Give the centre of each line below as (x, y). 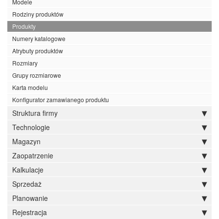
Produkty (24, 26)
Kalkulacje (28, 170)
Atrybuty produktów (38, 51)
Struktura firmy (35, 113)
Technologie (31, 127)
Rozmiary (25, 63)
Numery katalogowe (39, 38)
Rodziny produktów (38, 14)
